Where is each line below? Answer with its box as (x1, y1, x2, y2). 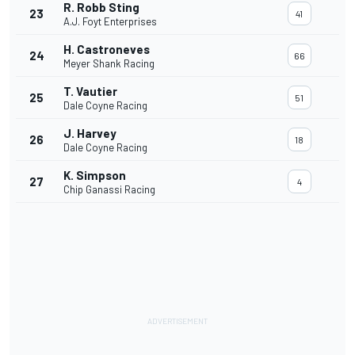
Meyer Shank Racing (63, 57, 155, 71)
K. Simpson (63, 168, 126, 183)
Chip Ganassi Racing (63, 183, 155, 197)
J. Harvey (63, 126, 116, 141)
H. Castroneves (63, 42, 150, 57)
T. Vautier (63, 84, 117, 99)
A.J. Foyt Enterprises (63, 15, 157, 29)
